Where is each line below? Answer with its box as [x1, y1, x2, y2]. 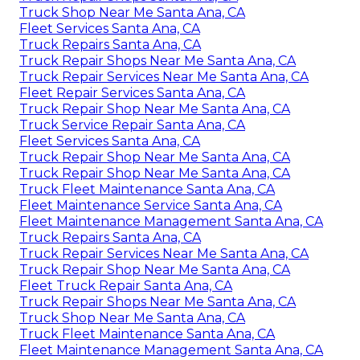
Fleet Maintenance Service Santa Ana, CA [19, 197, 282, 213]
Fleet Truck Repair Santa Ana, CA [19, 277, 232, 293]
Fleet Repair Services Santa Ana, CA [19, 84, 245, 100]
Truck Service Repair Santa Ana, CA [19, 117, 245, 133]
